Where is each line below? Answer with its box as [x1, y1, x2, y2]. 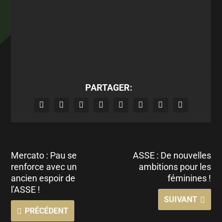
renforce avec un [11, 162, 77, 172]
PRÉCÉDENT [25, 206, 69, 216]
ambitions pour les [138, 162, 211, 172]
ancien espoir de [11, 173, 76, 184]
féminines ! [167, 173, 211, 184]
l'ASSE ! [11, 184, 41, 195]
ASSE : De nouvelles [132, 150, 211, 161]
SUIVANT [164, 195, 197, 205]
